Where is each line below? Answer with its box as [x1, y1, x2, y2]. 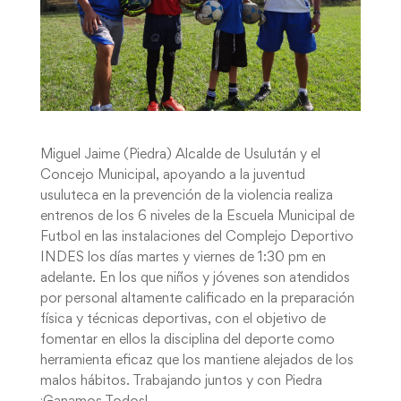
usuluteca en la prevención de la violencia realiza [39, 189, 333, 202]
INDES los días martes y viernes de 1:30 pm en [39, 251, 326, 264]
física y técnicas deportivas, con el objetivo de [39, 312, 326, 326]
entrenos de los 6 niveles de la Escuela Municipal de [39, 209, 354, 223]
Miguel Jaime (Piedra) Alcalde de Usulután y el [39, 148, 320, 161]
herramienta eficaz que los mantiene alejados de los [39, 354, 354, 367]
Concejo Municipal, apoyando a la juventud [39, 168, 305, 182]
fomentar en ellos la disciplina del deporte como [39, 333, 335, 346]
